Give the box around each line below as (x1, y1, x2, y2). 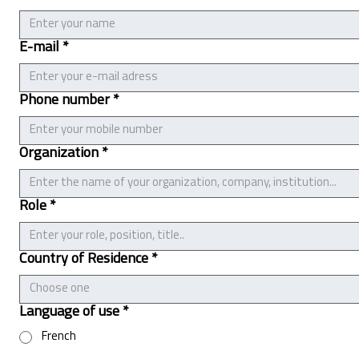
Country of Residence (19, 251, 148, 267)
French (42, 330, 76, 343)
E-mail (19, 39, 59, 55)
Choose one (30, 282, 90, 295)
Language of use (19, 304, 119, 320)
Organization (19, 145, 99, 161)
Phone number (19, 92, 110, 108)
